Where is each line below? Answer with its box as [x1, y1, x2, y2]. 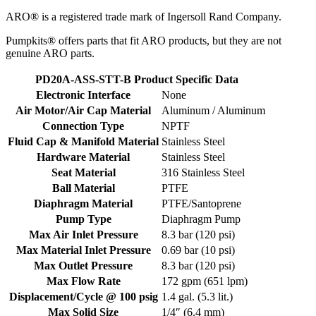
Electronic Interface [36, 89, 130, 102]
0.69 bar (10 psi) [162, 244, 235, 257]
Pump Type [55, 213, 111, 226]
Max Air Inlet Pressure [28, 229, 138, 241]
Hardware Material [37, 151, 130, 164]
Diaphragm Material [34, 197, 133, 210]
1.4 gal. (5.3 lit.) [162, 291, 233, 303]
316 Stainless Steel [162, 166, 245, 179]
